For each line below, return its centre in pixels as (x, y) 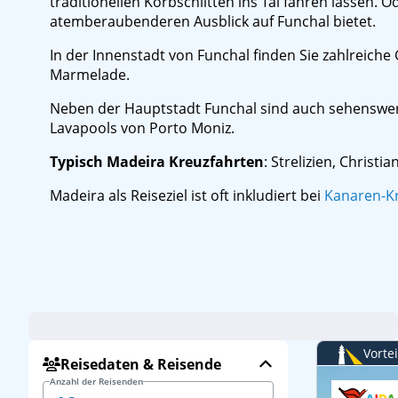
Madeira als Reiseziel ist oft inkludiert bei (187, 195)
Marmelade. (90, 75)
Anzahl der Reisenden (96, 381)
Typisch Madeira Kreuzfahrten (157, 162)
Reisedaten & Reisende (141, 364)
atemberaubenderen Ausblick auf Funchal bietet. (213, 21)
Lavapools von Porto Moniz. (142, 128)
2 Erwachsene (206, 321)
